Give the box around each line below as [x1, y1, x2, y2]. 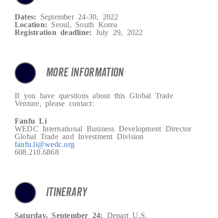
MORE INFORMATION [45, 65, 124, 80]
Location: [14, 19, 48, 28]
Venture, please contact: [14, 98, 94, 107]
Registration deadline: [14, 27, 92, 36]
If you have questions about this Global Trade [14, 91, 173, 99]
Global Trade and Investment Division [14, 131, 144, 140]
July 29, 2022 [91, 27, 143, 36]
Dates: [14, 12, 36, 20]
